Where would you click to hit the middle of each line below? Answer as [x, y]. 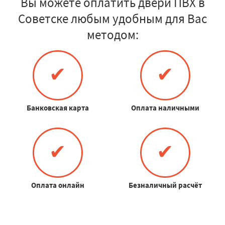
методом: [113, 34]
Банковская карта [58, 107]
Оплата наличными [165, 107]
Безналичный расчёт [165, 185]
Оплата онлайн [58, 185]
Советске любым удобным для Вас [113, 18]
